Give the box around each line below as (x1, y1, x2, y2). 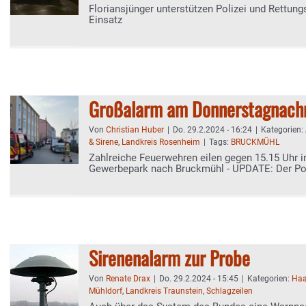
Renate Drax (106, 274, 150, 283)
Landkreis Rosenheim (122, 137, 200, 147)
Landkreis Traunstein (126, 286, 203, 296)
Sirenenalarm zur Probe (89, 244, 250, 272)
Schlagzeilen (206, 286, 253, 296)
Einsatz (89, 14, 122, 26)
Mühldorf (89, 286, 122, 296)
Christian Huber (106, 125, 164, 135)
